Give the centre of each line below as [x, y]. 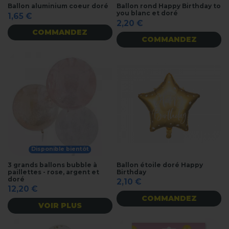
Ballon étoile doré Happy [160, 165]
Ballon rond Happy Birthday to [169, 6]
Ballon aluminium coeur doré [58, 6]
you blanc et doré [147, 13]
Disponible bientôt [60, 149]
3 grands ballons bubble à [52, 165]
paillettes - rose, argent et [53, 172]
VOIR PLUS [60, 205]
